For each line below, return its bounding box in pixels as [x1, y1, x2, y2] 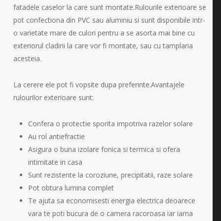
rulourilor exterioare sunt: [13, 92, 94, 102]
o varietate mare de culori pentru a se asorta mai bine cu [13, 28, 195, 37]
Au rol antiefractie [28, 131, 85, 141]
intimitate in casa [28, 157, 82, 167]
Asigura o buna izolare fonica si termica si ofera [28, 144, 180, 154]
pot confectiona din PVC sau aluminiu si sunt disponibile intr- [13, 15, 205, 25]
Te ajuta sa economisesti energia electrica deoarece [28, 195, 195, 205]
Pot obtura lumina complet [28, 183, 114, 192]
